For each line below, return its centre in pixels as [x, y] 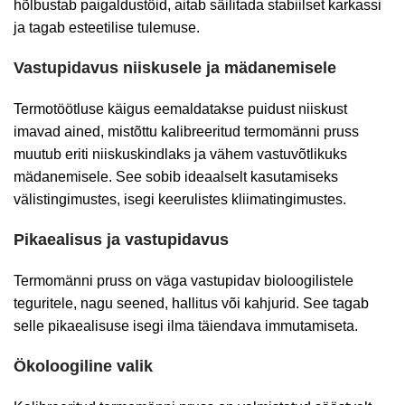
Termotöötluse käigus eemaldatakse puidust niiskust [180, 109]
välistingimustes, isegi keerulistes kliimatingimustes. [180, 199]
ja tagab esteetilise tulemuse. [107, 28]
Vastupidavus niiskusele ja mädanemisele [175, 68]
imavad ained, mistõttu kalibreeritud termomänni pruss [186, 132]
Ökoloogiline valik [83, 366]
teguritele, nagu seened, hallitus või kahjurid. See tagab [191, 303]
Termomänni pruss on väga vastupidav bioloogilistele [184, 281]
